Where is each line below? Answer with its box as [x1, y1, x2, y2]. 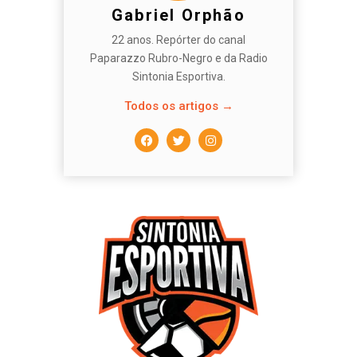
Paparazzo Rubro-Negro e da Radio [89, 52, 268, 65]
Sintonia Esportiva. [131, 70, 226, 83]
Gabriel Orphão [112, 6, 245, 25]
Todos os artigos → [124, 99, 233, 114]
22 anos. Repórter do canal [112, 33, 245, 46]
